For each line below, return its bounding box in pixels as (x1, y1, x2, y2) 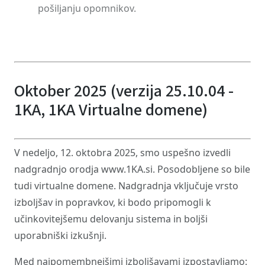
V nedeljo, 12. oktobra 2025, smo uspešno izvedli (14, 146, 231, 159)
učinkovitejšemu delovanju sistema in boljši (14, 212, 208, 225)
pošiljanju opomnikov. (38, 2, 136, 15)
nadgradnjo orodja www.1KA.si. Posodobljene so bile (14, 163, 250, 176)
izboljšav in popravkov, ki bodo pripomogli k (14, 196, 211, 209)
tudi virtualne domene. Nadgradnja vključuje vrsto (14, 179, 238, 192)
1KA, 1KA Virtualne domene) (14, 98, 208, 122)
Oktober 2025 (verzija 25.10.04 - (14, 79, 237, 103)
